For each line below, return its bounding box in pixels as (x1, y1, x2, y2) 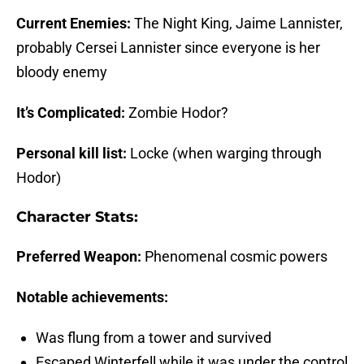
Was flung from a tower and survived (36, 329, 271, 347)
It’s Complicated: (16, 104, 128, 122)
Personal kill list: (16, 145, 130, 162)
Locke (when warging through (130, 145, 322, 162)
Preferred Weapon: (16, 248, 141, 266)
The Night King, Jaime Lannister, (134, 15, 343, 32)
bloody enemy (16, 63, 107, 81)
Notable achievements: (16, 288, 168, 306)
